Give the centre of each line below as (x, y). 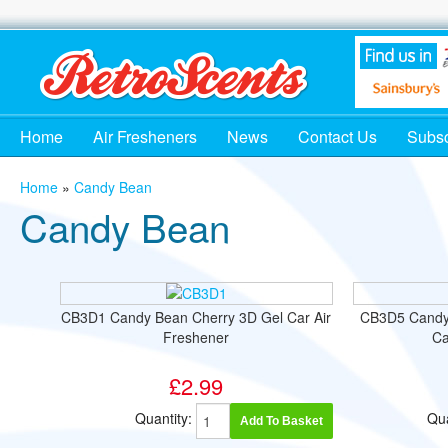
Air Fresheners (145, 136)
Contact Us (337, 136)
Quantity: (165, 418)
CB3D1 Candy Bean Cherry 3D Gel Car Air (196, 317)
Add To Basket (281, 421)
